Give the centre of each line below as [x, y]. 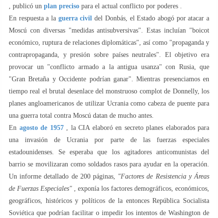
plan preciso [62, 6]
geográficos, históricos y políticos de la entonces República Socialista [109, 200]
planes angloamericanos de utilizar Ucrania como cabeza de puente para [109, 103]
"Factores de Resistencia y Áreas [164, 176]
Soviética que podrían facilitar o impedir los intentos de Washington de [109, 213]
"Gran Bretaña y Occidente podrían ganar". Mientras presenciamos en [109, 79]
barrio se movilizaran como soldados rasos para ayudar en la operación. [109, 164]
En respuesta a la [34, 18]
